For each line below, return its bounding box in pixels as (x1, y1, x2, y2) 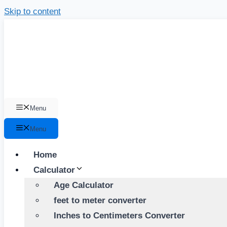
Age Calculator (54, 180, 113, 190)
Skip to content (4, 7, 61, 16)
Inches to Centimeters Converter (54, 210, 185, 220)
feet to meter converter (54, 195, 146, 205)
